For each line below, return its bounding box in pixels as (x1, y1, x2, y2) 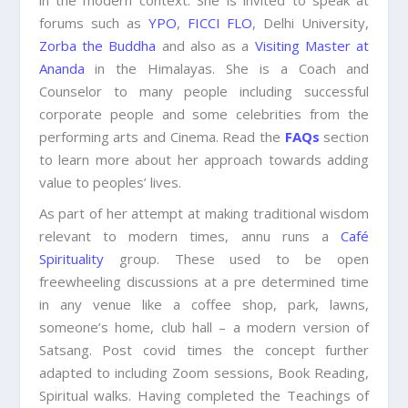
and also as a (156, 36, 255, 56)
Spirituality (38, 250, 104, 269)
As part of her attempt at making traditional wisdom (38, 204, 370, 223)
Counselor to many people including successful (38, 82, 370, 101)
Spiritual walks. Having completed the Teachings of (38, 386, 370, 405)
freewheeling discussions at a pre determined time (38, 272, 370, 291)
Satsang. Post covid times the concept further (38, 341, 370, 360)
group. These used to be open (103, 250, 370, 269)
